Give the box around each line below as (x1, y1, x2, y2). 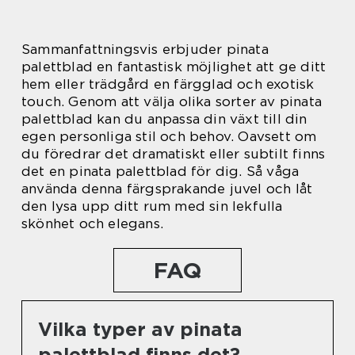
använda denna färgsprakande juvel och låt (21, 180, 313, 197)
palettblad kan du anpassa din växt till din (21, 110, 307, 127)
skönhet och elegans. (21, 215, 163, 231)
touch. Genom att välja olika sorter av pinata (21, 93, 323, 109)
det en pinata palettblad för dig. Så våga (21, 162, 300, 179)
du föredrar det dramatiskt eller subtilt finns (21, 145, 326, 162)
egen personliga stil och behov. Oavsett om (21, 128, 317, 144)
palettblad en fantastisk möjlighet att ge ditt (21, 58, 326, 74)
